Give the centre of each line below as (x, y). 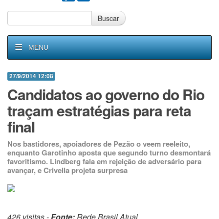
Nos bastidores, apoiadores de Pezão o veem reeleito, (99, 144)
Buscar (109, 18)
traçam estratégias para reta (99, 110)
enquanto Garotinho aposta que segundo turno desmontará (109, 153)
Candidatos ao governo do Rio (106, 94)
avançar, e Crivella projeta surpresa (67, 170)
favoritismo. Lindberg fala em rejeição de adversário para (104, 161)
